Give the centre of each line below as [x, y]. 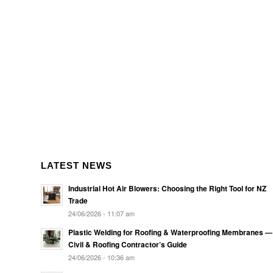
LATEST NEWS [76, 166]
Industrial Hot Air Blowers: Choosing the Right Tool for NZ [167, 189]
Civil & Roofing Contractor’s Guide [128, 245]
